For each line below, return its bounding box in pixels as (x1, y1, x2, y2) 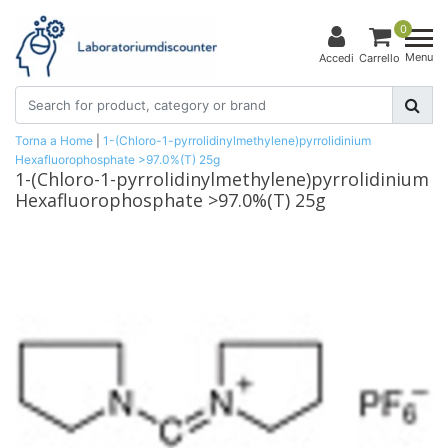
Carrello (359, 51, 400, 66)
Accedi (319, 51, 354, 66)
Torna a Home (15, 132, 93, 148)
